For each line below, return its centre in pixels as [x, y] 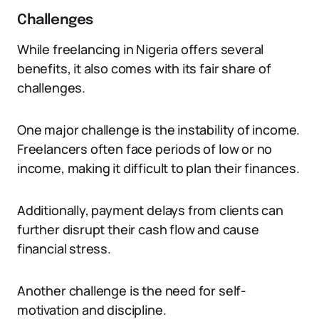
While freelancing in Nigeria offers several [141, 49]
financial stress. [64, 249]
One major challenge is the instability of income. [159, 130]
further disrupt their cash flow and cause [138, 229]
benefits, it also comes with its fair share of [144, 68]
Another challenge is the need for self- [132, 291]
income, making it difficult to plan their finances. [158, 168]
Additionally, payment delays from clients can [150, 210]
